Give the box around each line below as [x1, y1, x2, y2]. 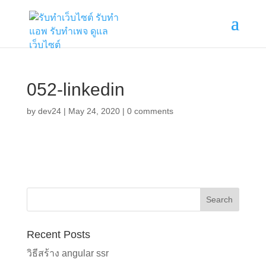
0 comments [126, 106, 173, 116]
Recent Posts [26, 229, 90, 240]
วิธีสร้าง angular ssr [26, 248, 109, 258]
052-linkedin [26, 80, 125, 99]
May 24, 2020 [68, 106, 120, 116]
